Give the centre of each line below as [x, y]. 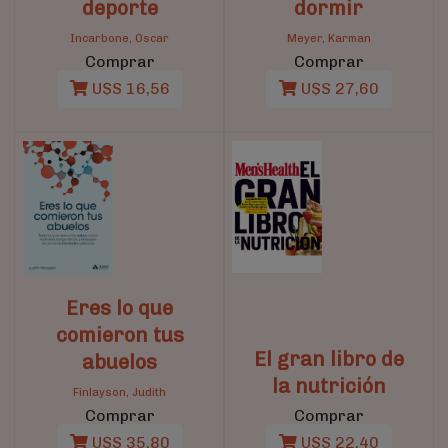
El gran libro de [328, 359]
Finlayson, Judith [119, 392]
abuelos [119, 362]
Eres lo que [119, 308]
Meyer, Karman [328, 37]
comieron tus [119, 335]
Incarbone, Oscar [119, 37]
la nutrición [328, 386]
